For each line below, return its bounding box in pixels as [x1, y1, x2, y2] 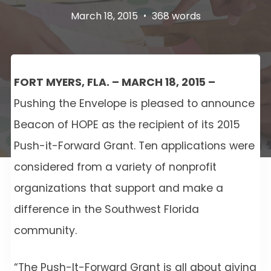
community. [13, 226, 77, 237]
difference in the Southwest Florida [13, 205, 199, 215]
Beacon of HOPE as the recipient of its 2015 [13, 120, 240, 131]
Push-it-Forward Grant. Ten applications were [13, 142, 255, 152]
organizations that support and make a [13, 184, 223, 194]
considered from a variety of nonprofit [13, 163, 217, 173]
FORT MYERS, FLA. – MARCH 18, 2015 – [13, 78, 215, 88]
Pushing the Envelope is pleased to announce [13, 99, 255, 109]
